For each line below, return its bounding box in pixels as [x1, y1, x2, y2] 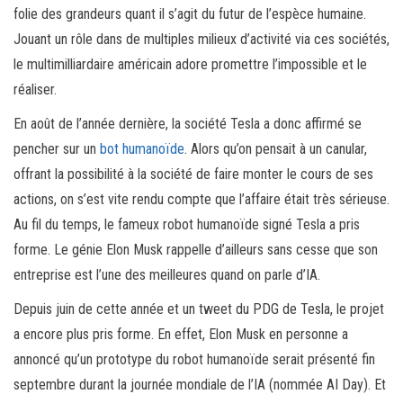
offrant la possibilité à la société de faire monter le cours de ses [13, 166, 373, 184]
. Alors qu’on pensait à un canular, [184, 140, 367, 158]
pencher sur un [13, 140, 100, 158]
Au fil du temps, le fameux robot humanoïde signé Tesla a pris [13, 216, 360, 234]
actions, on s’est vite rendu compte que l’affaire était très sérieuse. [13, 191, 390, 209]
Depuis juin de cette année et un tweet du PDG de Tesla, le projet [13, 300, 384, 318]
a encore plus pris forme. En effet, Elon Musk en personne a [13, 326, 348, 344]
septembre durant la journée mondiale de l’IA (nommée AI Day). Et [13, 376, 386, 394]
